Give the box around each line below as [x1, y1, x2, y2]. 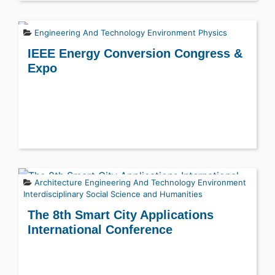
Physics [198, 27, 227, 37]
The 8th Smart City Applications [28, 207, 214, 222]
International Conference [28, 222, 172, 236]
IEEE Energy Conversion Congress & [28, 46, 242, 60]
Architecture [34, 177, 82, 187]
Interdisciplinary [23, 188, 83, 199]
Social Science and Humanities [86, 188, 203, 199]
